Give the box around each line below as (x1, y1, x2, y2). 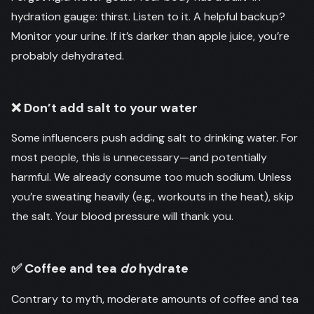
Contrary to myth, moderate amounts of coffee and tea (11, 291, 299, 306)
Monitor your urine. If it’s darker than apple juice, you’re (11, 28, 289, 43)
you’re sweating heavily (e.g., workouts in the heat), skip (11, 189, 294, 204)
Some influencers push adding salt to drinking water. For (11, 130, 298, 145)
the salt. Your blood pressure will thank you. (11, 209, 233, 224)
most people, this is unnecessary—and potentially (11, 150, 267, 165)
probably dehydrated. (11, 48, 124, 63)
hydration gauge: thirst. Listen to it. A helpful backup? (11, 8, 285, 24)
